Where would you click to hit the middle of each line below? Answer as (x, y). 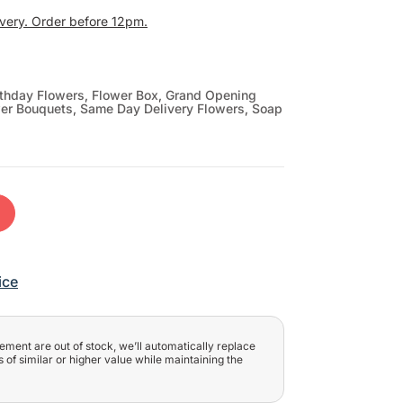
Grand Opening (211, 94)
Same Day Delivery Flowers (162, 108)
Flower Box (125, 94)
